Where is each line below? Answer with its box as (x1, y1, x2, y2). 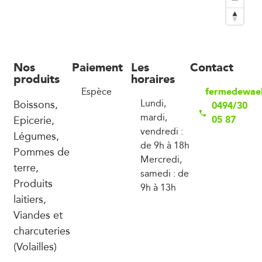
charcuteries (13, 222, 70, 239)
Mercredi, (140, 151, 182, 167)
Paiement (72, 57, 123, 77)
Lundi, (140, 95, 166, 111)
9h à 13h (140, 180, 176, 195)
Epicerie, (13, 111, 54, 128)
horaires (131, 68, 175, 89)
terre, (13, 158, 39, 175)
